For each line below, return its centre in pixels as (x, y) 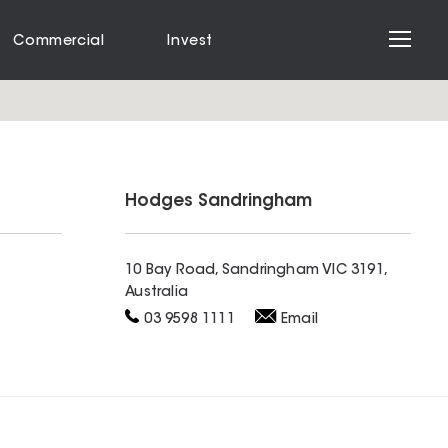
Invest (190, 41)
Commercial (59, 41)
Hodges (162, 201)
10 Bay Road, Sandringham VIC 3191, (256, 271)
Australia (157, 293)
